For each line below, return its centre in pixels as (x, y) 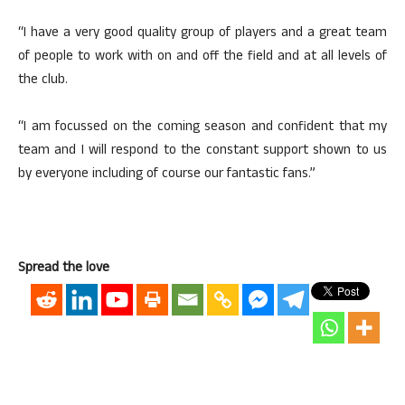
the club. (43, 81)
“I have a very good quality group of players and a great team (202, 34)
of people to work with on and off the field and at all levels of (202, 57)
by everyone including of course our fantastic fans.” (167, 175)
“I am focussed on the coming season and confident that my (202, 128)
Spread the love (64, 269)
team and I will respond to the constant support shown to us (202, 151)
